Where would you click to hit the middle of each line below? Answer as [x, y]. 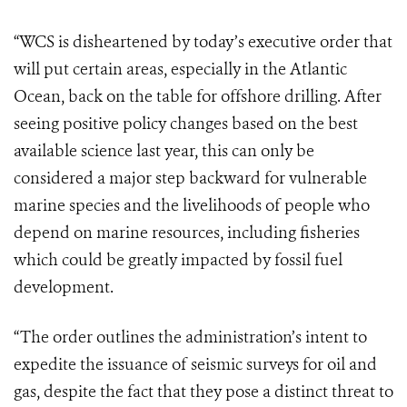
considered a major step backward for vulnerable [190, 179]
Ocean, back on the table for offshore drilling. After [198, 97]
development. [64, 288]
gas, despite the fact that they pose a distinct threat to [203, 392]
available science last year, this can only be [164, 151]
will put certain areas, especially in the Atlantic [180, 69]
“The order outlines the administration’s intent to [190, 338]
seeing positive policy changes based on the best [186, 124]
